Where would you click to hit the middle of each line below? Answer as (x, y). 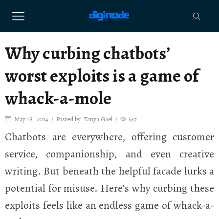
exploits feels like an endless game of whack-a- (109, 206)
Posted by (68, 119)
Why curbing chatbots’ (87, 53)
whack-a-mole (58, 98)
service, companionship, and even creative (109, 154)
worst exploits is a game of (102, 76)
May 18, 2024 (31, 119)
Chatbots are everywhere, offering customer (109, 137)
